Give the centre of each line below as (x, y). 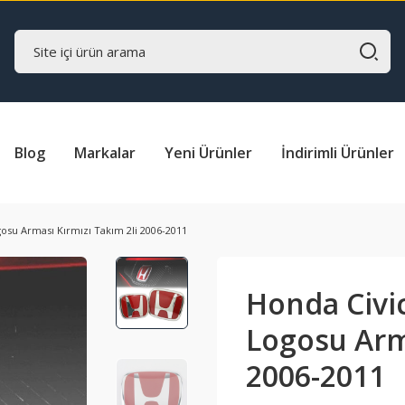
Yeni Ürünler (208, 153)
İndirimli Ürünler (338, 153)
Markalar (105, 153)
